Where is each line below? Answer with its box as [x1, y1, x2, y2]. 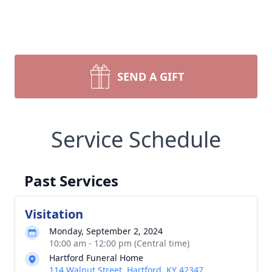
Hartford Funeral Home [49, 252, 143, 263]
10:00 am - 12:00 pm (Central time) [49, 237, 189, 249]
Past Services [24, 171, 118, 191]
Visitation [25, 206, 83, 222]
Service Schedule [51, 124, 221, 154]
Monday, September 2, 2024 [49, 225, 163, 237]
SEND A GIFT [117, 69, 184, 84]
